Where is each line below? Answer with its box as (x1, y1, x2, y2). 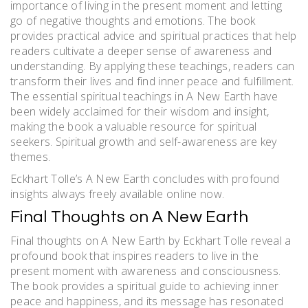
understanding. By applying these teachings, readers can (10, 58, 295, 74)
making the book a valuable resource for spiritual (10, 119, 257, 135)
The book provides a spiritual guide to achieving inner (10, 278, 279, 294)
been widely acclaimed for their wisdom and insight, (10, 104, 269, 120)
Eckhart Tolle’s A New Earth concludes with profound (10, 171, 280, 187)
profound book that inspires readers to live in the (10, 248, 258, 264)
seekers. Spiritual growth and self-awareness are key (10, 134, 277, 150)
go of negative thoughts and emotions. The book (10, 13, 256, 29)
